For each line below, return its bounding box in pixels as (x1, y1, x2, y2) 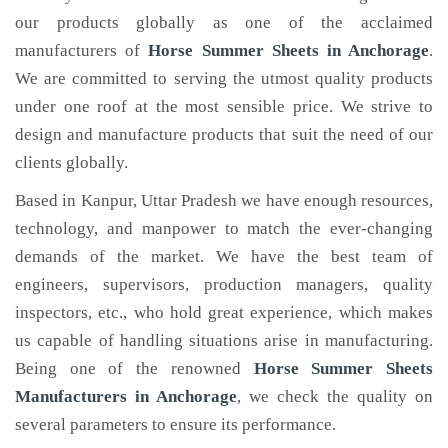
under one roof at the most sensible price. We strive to (15, 97, 433, 116)
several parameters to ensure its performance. (15, 415, 336, 434)
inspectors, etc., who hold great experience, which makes (15, 303, 433, 322)
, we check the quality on (237, 387, 433, 406)
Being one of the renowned (15, 359, 254, 378)
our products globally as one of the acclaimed (15, 13, 433, 32)
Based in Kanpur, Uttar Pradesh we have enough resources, (15, 191, 433, 210)
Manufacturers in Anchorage (15, 387, 237, 406)
